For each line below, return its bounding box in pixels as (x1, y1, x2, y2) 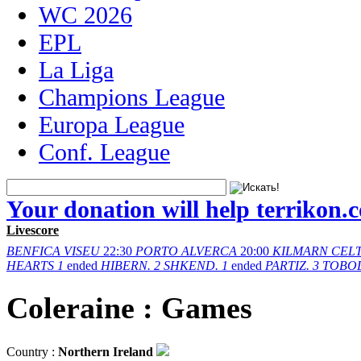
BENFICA (6, 244, 60, 258)
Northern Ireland (58, 344, 153, 359)
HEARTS (6, 259, 54, 272)
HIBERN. (101, 259, 151, 272)
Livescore (6, 223, 59, 237)
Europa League (39, 111, 185, 138)
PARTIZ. (265, 259, 309, 272)
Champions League (39, 84, 225, 110)
